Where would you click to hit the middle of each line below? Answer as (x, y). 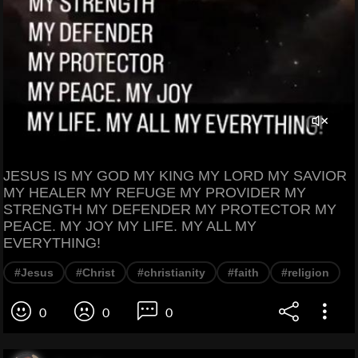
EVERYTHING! (52, 243)
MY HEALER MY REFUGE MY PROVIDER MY (155, 193)
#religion (305, 273)
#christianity (171, 273)
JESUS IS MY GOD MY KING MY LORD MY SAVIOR (175, 176)
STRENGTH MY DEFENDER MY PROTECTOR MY (170, 210)
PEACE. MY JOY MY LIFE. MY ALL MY (130, 227)
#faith (243, 273)
